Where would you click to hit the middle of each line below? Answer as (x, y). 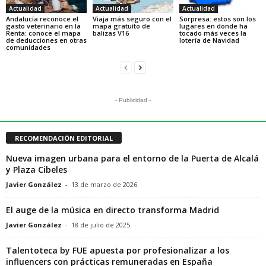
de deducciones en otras (46, 40)
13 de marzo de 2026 (104, 185)
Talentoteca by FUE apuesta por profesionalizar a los (118, 251)
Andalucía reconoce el (42, 19)
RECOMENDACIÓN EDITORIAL (64, 138)
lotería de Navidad (209, 40)
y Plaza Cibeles (37, 170)
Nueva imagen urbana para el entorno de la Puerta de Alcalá (132, 159)
